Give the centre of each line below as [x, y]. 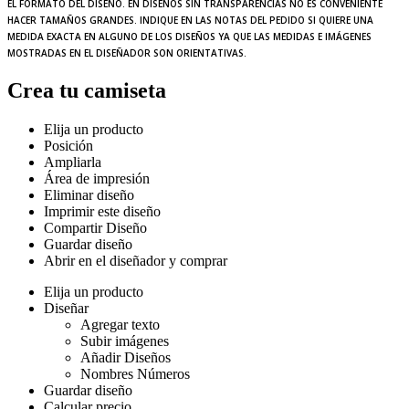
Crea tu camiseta [87, 91]
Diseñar [66, 309]
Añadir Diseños [126, 358]
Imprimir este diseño [102, 212]
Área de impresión [97, 179]
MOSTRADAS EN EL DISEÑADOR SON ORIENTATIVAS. [127, 53]
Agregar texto [120, 325]
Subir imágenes [125, 341]
